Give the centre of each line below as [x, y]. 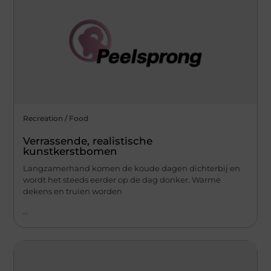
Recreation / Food [56, 118]
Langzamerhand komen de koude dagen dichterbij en [132, 168]
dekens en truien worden [73, 191]
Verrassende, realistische [88, 141]
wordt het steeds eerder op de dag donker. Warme [122, 179]
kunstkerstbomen [70, 151]
